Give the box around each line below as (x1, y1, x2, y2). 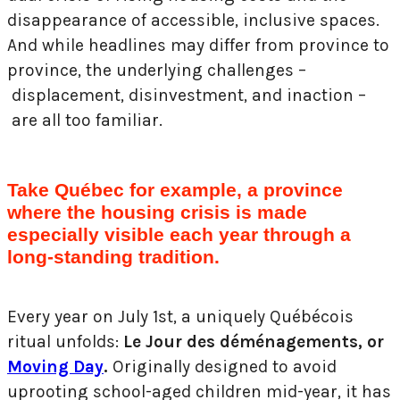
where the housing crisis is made (7, 201, 307, 222)
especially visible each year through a (7, 223, 351, 245)
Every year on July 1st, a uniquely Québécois (7, 305, 354, 327)
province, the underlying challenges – (7, 59, 306, 80)
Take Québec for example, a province (7, 179, 343, 200)
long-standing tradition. (7, 246, 220, 267)
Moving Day (7, 355, 104, 377)
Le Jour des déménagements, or (123, 330, 384, 352)
